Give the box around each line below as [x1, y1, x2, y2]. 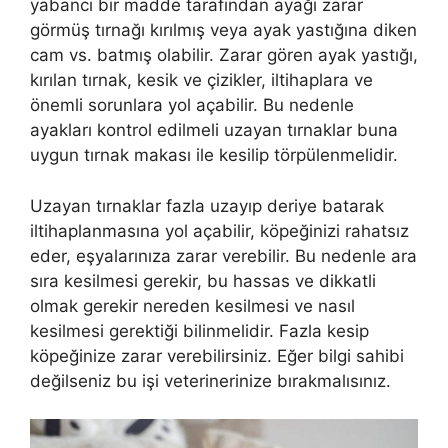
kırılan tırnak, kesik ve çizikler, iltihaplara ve [30, 70, 373, 91]
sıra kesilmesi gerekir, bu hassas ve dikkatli [30, 270, 376, 291]
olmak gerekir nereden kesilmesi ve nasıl [30, 295, 355, 316]
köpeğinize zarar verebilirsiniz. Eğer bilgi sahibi [30, 345, 404, 366]
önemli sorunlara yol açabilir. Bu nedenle [30, 95, 354, 116]
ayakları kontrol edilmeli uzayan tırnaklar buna [30, 120, 398, 141]
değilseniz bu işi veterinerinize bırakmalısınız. [30, 370, 391, 391]
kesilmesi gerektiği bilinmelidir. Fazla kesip [30, 320, 369, 341]
